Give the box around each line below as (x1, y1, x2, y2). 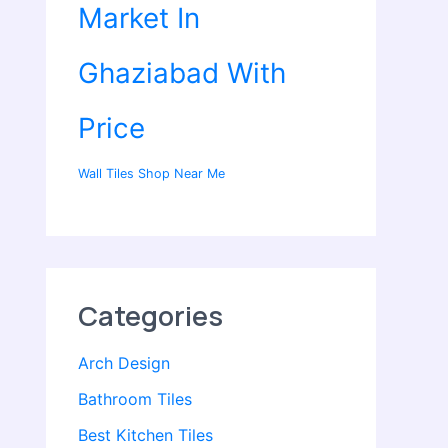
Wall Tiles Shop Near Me (78, 166, 225, 182)
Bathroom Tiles (78, 389, 192, 410)
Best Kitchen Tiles (78, 425, 213, 446)
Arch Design (78, 353, 170, 374)
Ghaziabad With (78, 56, 286, 91)
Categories (78, 297, 223, 335)
